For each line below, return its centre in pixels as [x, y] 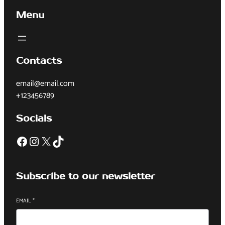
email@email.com [45, 84]
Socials [34, 119]
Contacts [39, 61]
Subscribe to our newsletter [86, 177]
